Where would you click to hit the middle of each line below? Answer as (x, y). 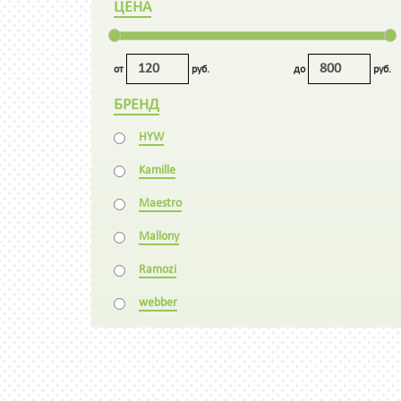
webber (158, 303)
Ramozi (158, 270)
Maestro (160, 204)
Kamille (157, 171)
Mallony (159, 237)
